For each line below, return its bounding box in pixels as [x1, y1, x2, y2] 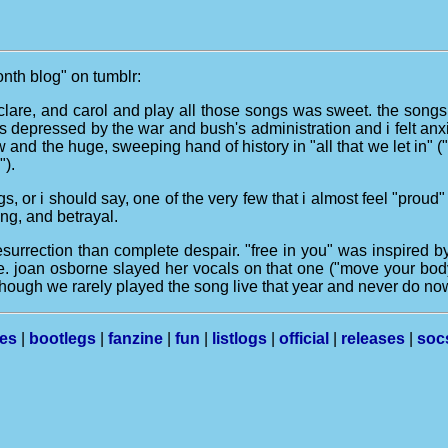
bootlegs [29, 330, 96, 347]
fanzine [108, 330, 163, 347]
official [279, 330, 329, 347]
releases [341, 330, 405, 347]
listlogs [212, 330, 267, 347]
